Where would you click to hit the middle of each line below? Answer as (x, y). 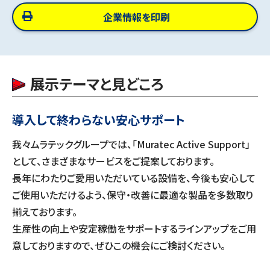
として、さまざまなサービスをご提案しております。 (113, 161)
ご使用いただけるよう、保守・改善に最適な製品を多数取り (133, 195)
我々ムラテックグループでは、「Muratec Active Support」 (131, 144)
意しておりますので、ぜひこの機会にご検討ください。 (119, 245)
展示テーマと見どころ (97, 83)
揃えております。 (45, 212)
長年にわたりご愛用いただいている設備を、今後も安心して (134, 178)
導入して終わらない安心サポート (99, 120)
